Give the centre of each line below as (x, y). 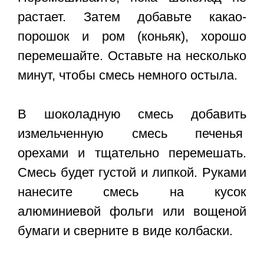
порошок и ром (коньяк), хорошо (132, 37)
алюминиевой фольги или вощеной (132, 212)
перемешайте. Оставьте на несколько (132, 56)
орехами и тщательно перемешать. (132, 153)
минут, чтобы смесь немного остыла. (128, 75)
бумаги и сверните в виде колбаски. (125, 231)
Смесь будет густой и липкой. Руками (132, 173)
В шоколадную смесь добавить (132, 114)
